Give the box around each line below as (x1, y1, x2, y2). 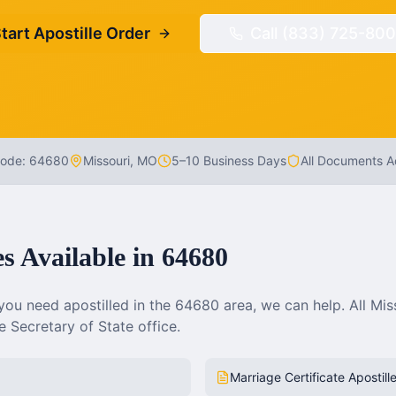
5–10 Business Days (171, 153, 286, 168)
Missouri (82, 153, 130, 168)
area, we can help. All (219, 296, 370, 314)
